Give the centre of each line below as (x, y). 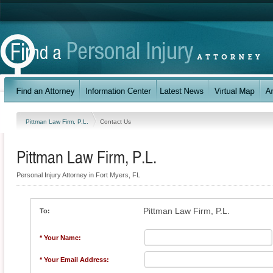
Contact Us (115, 121)
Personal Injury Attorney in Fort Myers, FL (78, 175)
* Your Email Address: (74, 260)
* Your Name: (60, 238)
